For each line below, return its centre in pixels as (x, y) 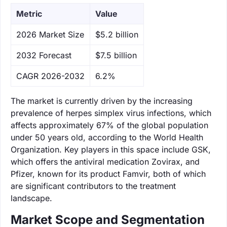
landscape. (31, 198)
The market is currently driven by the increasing (102, 101)
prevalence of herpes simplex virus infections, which (111, 113)
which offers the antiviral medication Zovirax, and (105, 161)
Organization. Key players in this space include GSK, (111, 149)
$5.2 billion (117, 34)
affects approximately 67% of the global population (109, 125)
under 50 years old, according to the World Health (107, 137)
